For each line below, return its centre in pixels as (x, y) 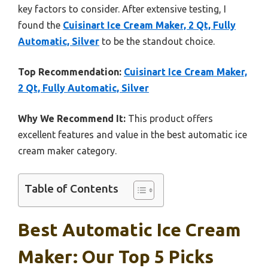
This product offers (169, 119)
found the (40, 25)
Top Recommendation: (70, 72)
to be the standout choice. (157, 42)
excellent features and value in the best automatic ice (133, 135)
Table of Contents (71, 189)
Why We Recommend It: (72, 119)
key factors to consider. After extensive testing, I (122, 9)
